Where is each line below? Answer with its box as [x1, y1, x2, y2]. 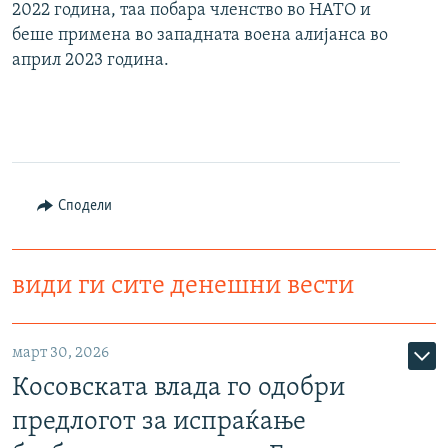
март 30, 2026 [12, 345, 109, 362]
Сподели [57, 198, 112, 215]
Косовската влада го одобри [12, 375, 345, 403]
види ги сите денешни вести [12, 273, 354, 301]
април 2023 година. [12, 51, 169, 71]
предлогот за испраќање [12, 409, 306, 437]
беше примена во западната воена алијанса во [12, 26, 388, 46]
